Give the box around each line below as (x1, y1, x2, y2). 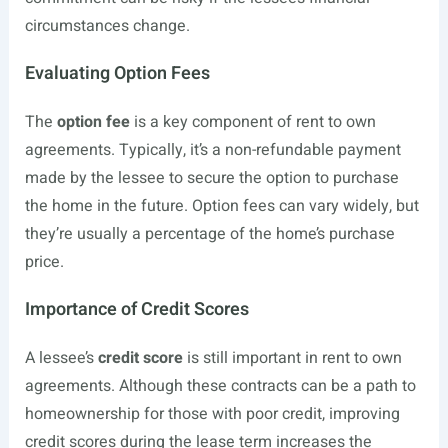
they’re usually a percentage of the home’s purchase (24, 222, 395, 246)
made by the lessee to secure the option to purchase (24, 166, 399, 190)
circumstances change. (24, 14, 190, 38)
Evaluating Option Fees (24, 60, 210, 87)
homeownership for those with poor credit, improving (24, 402, 400, 426)
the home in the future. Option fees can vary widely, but (24, 194, 419, 218)
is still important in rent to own (182, 346, 402, 370)
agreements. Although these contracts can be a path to (24, 374, 416, 398)
